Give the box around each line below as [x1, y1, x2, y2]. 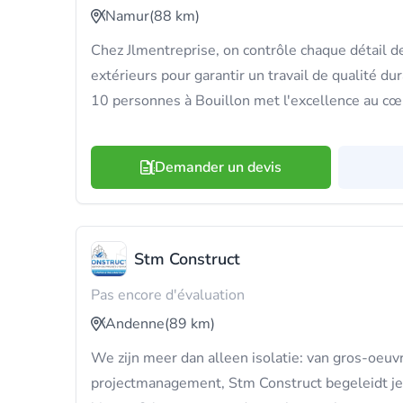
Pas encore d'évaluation [91, 285, 245, 305]
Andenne [105, 314, 165, 334]
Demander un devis [155, 157, 282, 177]
